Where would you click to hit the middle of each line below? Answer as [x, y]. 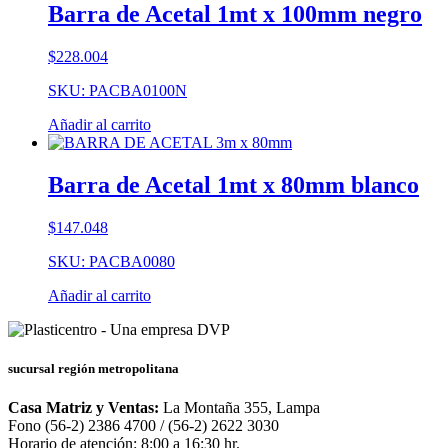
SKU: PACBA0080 [111, 261]
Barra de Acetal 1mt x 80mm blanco [233, 184]
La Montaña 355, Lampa [239, 407]
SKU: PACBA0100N [117, 90]
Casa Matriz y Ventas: [83, 407]
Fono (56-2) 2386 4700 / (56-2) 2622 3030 [143, 425]
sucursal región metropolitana [93, 368]
